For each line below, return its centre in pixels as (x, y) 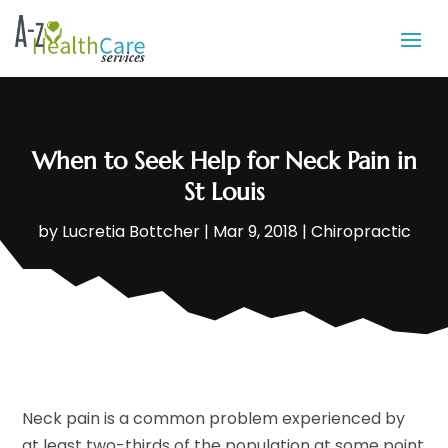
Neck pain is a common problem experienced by (214, 419)
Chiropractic (360, 232)
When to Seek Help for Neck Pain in (224, 161)
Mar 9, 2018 (255, 232)
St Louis (224, 192)
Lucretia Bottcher (130, 232)
